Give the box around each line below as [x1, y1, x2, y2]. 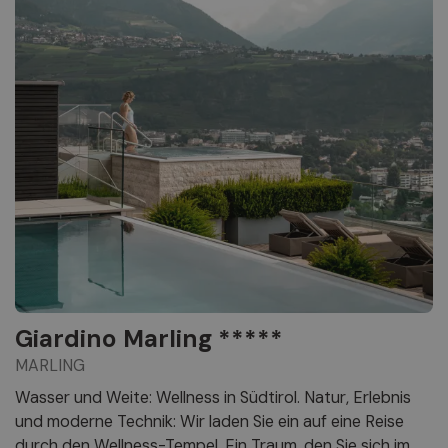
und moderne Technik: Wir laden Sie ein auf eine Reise [15, 411, 404, 433]
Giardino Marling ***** [15, 323, 283, 355]
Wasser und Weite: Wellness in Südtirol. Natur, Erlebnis [15, 387, 411, 409]
